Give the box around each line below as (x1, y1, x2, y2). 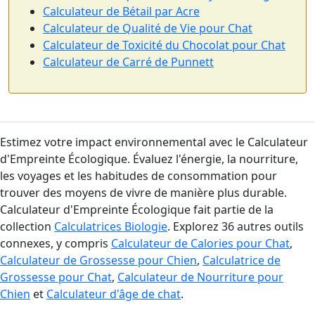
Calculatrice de (202, 252, 281, 269)
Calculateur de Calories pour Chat (111, 236, 290, 252)
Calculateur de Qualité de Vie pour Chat (43, 20, 252, 37)
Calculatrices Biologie (54, 219, 167, 235)
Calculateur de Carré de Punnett (43, 54, 214, 70)
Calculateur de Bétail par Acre (43, 4, 200, 20)
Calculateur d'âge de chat (46, 286, 181, 302)
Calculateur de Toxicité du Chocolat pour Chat (43, 37, 285, 53)
